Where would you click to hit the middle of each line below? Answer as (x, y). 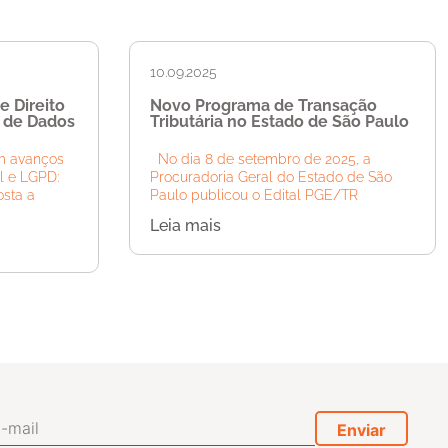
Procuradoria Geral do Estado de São (270, 177)
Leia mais (185, 226)
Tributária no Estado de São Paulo (279, 122)
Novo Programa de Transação (263, 106)
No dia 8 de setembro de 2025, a (260, 159)
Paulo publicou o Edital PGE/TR (253, 195)
